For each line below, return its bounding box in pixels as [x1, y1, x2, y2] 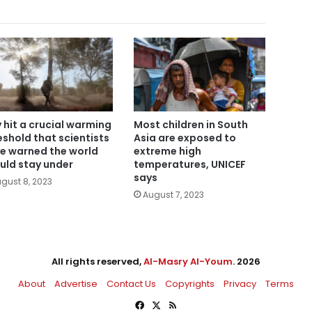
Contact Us [107, 277, 156, 291]
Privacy [224, 277, 256, 291]
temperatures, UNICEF [133, 157, 246, 172]
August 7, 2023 [142, 189, 204, 201]
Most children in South [133, 118, 248, 132]
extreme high [133, 144, 201, 159]
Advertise [54, 277, 97, 291]
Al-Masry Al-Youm [143, 255, 233, 269]
